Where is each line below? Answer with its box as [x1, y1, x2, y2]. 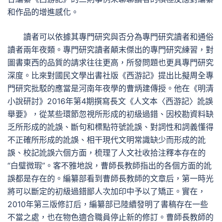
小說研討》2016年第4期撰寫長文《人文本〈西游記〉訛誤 [7, 96, 213, 106]
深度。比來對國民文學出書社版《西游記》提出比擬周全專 [7, 70, 214, 80]
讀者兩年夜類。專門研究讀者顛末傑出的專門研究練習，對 [7, 45, 214, 55]
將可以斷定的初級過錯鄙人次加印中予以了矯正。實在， [7, 186, 206, 196]
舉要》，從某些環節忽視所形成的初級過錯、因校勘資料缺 [7, 109, 214, 119]
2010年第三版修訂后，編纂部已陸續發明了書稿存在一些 [7, 199, 208, 209]
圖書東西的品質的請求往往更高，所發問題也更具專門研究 [7, 57, 214, 67]
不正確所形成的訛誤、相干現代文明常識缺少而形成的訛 [7, 135, 206, 145]
